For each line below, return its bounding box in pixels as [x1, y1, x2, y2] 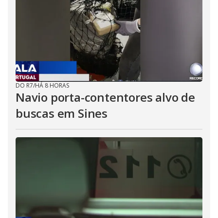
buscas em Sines [16, 105, 108, 121]
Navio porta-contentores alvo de [16, 89, 195, 105]
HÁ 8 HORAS [35, 81, 69, 90]
